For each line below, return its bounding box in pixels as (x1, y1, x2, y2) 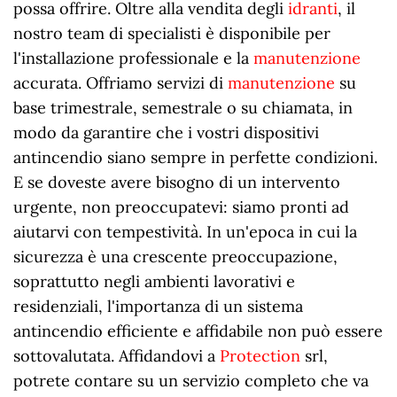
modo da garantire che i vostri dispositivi (13, 121, 319, 143)
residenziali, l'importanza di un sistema (13, 295, 303, 316)
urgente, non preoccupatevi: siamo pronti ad (13, 196, 349, 217)
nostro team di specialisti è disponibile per (13, 22, 331, 43)
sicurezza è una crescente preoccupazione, (13, 245, 338, 267)
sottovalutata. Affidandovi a (13, 345, 220, 366)
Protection (220, 345, 300, 366)
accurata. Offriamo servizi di (13, 72, 228, 93)
